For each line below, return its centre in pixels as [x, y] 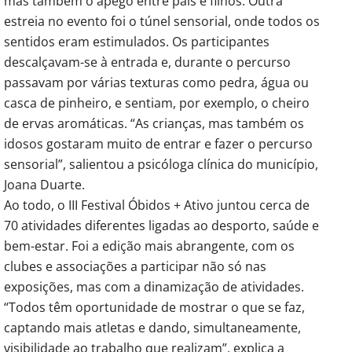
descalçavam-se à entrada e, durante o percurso [147, 62]
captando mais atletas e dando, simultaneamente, [152, 327]
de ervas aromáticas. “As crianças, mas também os [154, 123]
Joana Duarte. [44, 184]
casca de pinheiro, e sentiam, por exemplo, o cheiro [157, 103]
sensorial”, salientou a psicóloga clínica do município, [161, 164]
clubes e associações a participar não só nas [135, 266]
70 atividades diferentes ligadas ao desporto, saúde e [161, 225]
